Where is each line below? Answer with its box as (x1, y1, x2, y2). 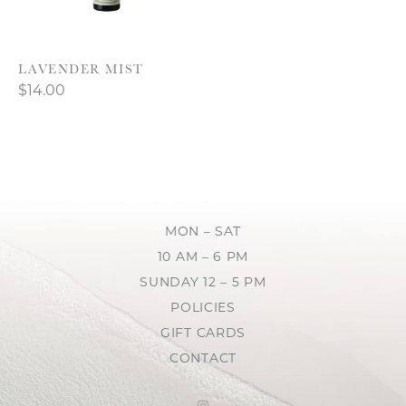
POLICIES (170, 301, 236, 315)
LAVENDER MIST (18, 59, 144, 77)
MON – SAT (164, 225, 242, 239)
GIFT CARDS (160, 326, 246, 341)
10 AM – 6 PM (157, 250, 249, 265)
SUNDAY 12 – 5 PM (140, 275, 266, 290)
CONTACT (169, 352, 237, 366)
